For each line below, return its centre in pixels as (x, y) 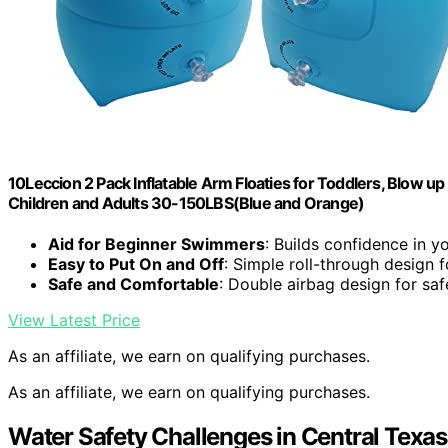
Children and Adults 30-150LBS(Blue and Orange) (186, 202)
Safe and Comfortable (133, 284)
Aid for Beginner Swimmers (156, 244)
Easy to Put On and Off (136, 264)
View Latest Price (74, 320)
